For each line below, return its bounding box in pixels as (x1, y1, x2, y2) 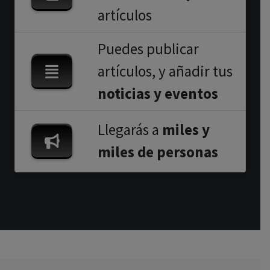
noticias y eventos (98, 83, 218, 103)
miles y (162, 119, 210, 139)
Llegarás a (98, 119, 162, 139)
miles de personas (98, 142, 218, 162)
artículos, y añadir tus (98, 61, 233, 81)
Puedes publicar (98, 39, 199, 58)
